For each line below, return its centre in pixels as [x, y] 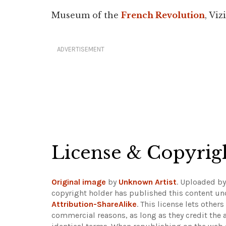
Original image [79, 182]
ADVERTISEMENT [81, 49]
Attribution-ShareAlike [94, 204]
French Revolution [163, 15]
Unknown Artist [148, 182]
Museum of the [86, 15]
